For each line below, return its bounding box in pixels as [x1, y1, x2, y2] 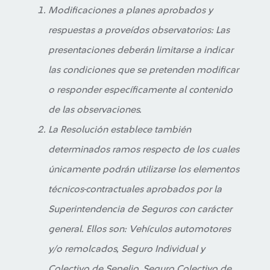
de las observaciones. [48, 105, 142, 115]
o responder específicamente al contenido [48, 85, 233, 95]
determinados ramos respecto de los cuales [48, 145, 239, 154]
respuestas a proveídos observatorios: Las [48, 25, 230, 35]
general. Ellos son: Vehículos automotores [48, 224, 231, 234]
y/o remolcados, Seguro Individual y [48, 244, 205, 254]
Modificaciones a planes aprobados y [48, 5, 213, 15]
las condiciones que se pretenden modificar [48, 65, 239, 75]
